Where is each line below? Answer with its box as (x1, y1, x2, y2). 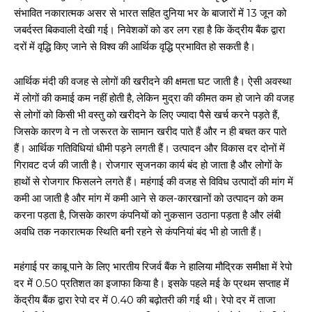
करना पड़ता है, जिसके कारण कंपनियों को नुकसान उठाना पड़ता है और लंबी (14, 208, 281, 221)
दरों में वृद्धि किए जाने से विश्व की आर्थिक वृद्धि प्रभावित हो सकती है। (14, 39, 256, 53)
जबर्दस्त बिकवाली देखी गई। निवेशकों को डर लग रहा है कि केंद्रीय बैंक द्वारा (14, 22, 285, 36)
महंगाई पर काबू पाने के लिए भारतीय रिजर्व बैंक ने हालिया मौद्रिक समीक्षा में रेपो (14, 259, 292, 273)
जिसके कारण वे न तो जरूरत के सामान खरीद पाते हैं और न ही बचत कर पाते (14, 124, 286, 138)
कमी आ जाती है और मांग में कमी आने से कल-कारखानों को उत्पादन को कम (14, 191, 283, 205)
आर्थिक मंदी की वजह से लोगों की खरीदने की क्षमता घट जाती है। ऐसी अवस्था (14, 74, 291, 88)
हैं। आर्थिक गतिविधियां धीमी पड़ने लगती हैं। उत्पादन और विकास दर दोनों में (14, 141, 285, 155)
